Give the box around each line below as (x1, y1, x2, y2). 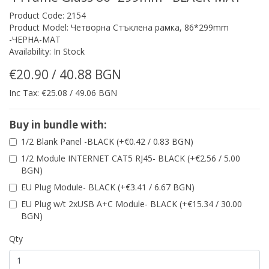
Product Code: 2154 (9, 10, 86, 22)
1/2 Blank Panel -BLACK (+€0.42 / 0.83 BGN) (21, 136, 193, 148)
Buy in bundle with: (9, 118, 107, 132)
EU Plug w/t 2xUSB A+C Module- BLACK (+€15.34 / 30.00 (21, 198, 242, 210)
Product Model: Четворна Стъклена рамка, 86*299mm (9, 22, 229, 34)
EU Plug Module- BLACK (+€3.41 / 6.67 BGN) (21, 181, 195, 193)
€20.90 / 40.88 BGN (9, 66, 121, 83)
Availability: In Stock (9, 46, 85, 58)
